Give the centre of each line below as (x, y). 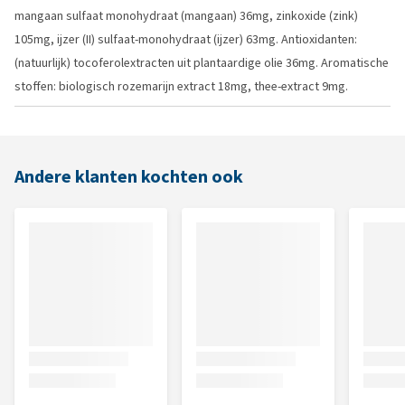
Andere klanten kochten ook (129, 177)
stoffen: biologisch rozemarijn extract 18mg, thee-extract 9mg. (181, 86)
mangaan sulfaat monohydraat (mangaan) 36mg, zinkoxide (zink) (186, 16)
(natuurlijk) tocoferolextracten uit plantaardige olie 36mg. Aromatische (202, 63)
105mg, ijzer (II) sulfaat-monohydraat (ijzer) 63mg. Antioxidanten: (186, 39)
